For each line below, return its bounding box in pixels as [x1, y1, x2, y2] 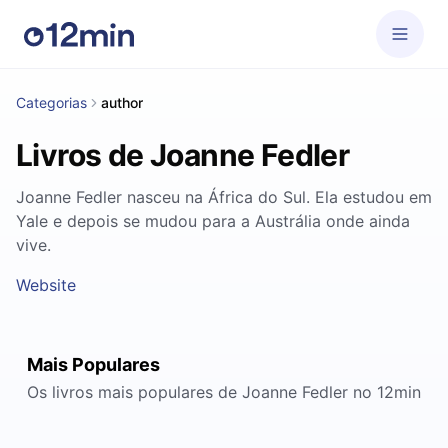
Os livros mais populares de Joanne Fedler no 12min [27, 382, 421, 402]
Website [16, 275, 76, 295]
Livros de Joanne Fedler [16, 137, 350, 173]
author [101, 94, 143, 111]
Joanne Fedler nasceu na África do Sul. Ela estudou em [16, 187, 432, 207]
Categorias [16, 94, 87, 111]
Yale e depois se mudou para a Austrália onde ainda [16, 211, 410, 231]
